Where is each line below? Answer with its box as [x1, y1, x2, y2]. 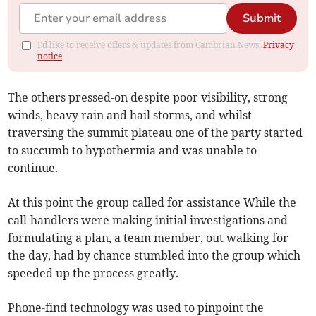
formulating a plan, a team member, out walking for [8, 231, 289, 245]
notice [37, 51, 63, 62]
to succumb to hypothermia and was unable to [8, 143, 257, 158]
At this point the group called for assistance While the [8, 195, 297, 210]
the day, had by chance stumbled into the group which [8, 248, 301, 263]
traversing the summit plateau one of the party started [8, 126, 303, 140]
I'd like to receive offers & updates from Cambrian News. [37, 39, 264, 51]
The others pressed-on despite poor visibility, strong [8, 90, 288, 105]
